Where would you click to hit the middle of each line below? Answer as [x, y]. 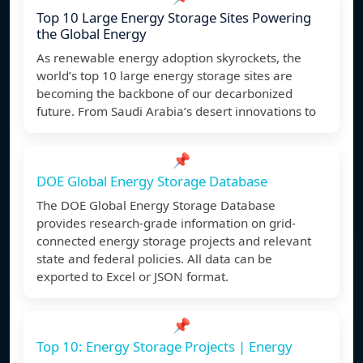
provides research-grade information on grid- [166, 223]
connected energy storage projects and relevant [174, 241]
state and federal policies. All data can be [154, 259]
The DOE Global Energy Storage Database [156, 205]
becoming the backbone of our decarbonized [164, 94]
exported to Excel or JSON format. [132, 277]
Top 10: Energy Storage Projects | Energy [164, 347]
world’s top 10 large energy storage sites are [164, 76]
